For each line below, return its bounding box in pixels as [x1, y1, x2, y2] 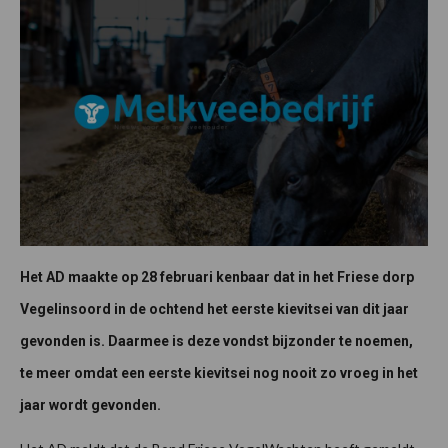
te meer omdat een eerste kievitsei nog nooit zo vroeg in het [20, 364, 418, 381]
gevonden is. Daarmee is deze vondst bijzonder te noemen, [20, 332, 413, 349]
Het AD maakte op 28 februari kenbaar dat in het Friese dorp [20, 268, 414, 285]
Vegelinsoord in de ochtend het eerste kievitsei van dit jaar [20, 300, 409, 317]
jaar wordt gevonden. [20, 396, 164, 413]
